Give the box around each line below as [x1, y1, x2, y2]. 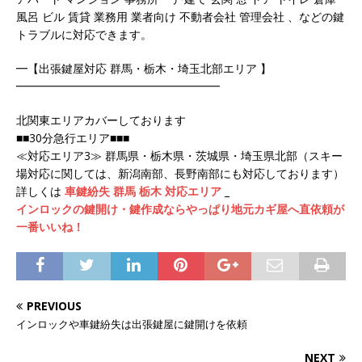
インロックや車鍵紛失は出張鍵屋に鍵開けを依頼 [16, 317, 247, 331]
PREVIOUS [27, 298, 82, 314]
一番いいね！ [16, 219, 84, 234]
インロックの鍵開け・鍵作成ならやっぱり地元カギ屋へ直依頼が [16, 201, 344, 217]
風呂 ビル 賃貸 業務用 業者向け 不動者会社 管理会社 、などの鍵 [16, 9, 344, 24]
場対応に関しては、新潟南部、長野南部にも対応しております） [16, 166, 344, 181]
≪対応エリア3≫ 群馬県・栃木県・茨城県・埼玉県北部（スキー [16, 148, 343, 163]
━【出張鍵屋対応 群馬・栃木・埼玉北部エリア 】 [16, 61, 271, 76]
